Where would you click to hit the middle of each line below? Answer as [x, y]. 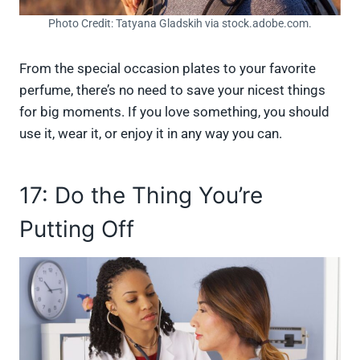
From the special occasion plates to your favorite [168, 68]
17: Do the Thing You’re [141, 195]
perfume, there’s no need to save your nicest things [172, 90]
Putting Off [77, 229]
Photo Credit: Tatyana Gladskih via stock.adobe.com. [180, 23]
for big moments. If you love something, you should [174, 111]
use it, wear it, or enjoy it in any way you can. [154, 133]
